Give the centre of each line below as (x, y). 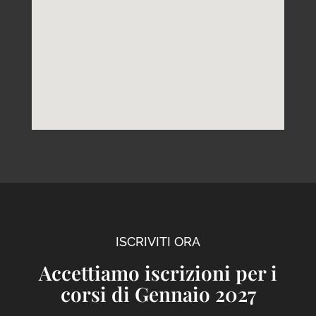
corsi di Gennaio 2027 (158, 293)
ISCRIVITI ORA (158, 241)
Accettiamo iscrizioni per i (158, 272)
